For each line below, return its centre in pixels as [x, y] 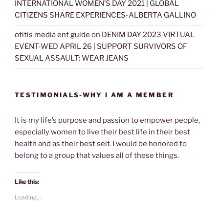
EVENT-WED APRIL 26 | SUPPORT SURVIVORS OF [101, 47]
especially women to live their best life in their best [102, 132]
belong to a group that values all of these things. [97, 155]
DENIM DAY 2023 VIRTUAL [148, 35]
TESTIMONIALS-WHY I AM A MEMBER [94, 95]
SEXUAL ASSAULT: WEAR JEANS [72, 58]
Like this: [27, 182]
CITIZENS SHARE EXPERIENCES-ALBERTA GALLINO [105, 15]
